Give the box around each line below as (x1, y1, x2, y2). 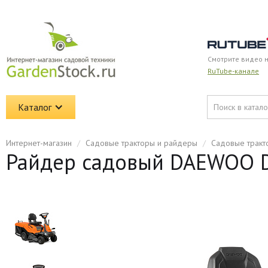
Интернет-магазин (6, 138, 72, 148)
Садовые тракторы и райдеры (86, 138, 197, 148)
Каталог (18, 101, 51, 113)
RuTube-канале (208, 66, 259, 75)
